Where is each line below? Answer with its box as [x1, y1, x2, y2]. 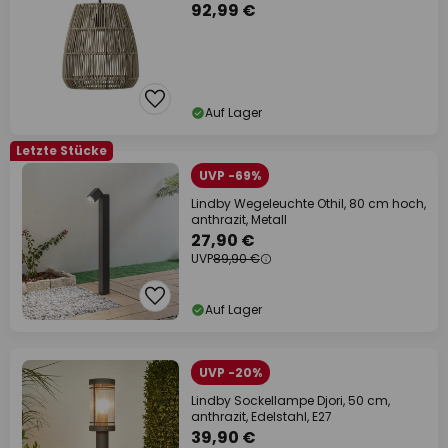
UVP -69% [199, 167, 261, 184]
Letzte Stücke [16, 142, 107, 159]
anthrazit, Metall [191, 211, 287, 228]
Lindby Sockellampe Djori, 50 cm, [191, 392, 390, 409]
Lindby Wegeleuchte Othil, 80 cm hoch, [191, 195, 426, 212]
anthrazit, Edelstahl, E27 [191, 408, 332, 425]
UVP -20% [199, 364, 262, 381]
